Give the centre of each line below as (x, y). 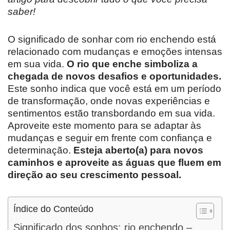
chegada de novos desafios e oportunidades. (114, 76)
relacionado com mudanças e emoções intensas (115, 51)
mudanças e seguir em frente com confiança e (110, 138)
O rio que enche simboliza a (132, 64)
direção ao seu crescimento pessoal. (94, 175)
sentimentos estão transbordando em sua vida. (111, 113)
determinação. (41, 150)
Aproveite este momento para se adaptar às (104, 125)
